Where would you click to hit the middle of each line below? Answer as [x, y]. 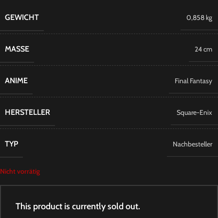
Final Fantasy [193, 81]
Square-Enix [194, 112]
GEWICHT [22, 17]
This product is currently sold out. [78, 206]
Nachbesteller [192, 144]
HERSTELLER [27, 112]
